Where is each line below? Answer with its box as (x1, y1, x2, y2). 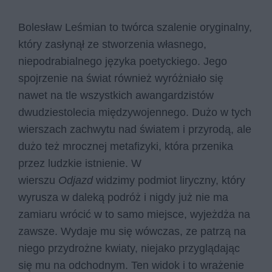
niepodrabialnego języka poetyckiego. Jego (18, 55, 227, 67)
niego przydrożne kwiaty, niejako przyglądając (18, 242, 240, 254)
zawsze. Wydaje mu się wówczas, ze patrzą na (18, 225, 246, 237)
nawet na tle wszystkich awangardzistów (18, 89, 214, 101)
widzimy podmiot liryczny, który (96, 174, 245, 186)
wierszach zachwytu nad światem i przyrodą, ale (18, 123, 251, 135)
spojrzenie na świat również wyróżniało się (18, 72, 223, 84)
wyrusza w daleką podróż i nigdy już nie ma (18, 191, 228, 203)
